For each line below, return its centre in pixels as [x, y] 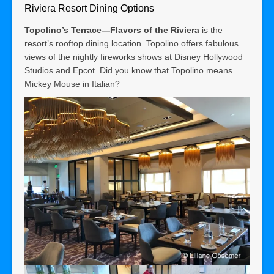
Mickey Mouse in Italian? [73, 84]
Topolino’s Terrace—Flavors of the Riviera [112, 30]
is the [211, 30]
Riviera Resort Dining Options [89, 8]
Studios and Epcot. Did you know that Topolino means [128, 71]
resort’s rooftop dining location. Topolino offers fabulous [131, 44]
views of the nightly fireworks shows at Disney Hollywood [134, 57]
